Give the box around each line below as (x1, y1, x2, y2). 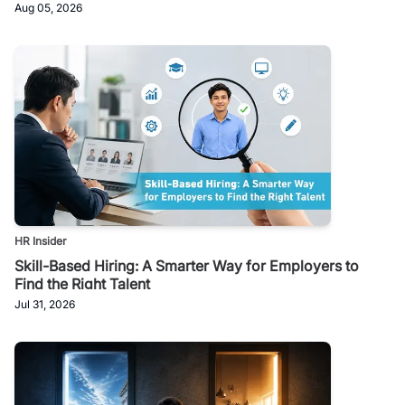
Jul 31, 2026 (14, 297, 75, 311)
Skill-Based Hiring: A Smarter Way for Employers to (14, 256, 359, 275)
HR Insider (14, 233, 67, 248)
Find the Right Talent (14, 274, 150, 293)
